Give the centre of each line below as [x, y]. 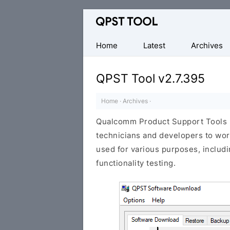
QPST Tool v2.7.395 [150, 78]
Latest [154, 45]
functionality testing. [136, 163]
